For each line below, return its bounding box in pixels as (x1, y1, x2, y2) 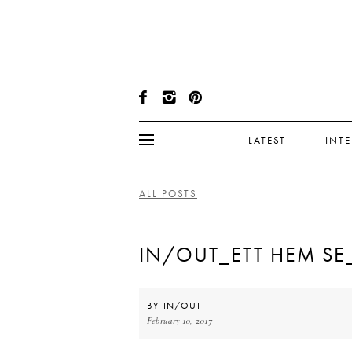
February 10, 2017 (147, 314, 212, 326)
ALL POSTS (139, 187, 197, 200)
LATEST (248, 134, 286, 147)
